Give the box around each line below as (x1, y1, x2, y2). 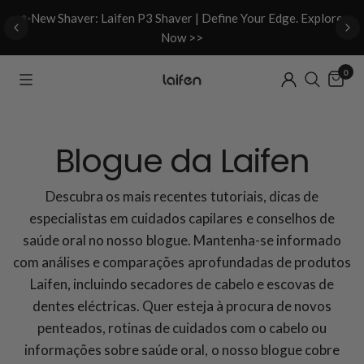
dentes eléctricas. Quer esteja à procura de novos (32, 297, 332, 314)
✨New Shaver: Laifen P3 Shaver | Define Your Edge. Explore (20, 11, 344, 25)
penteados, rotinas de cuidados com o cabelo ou (37, 319, 327, 336)
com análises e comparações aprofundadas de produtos (13, 253, 351, 271)
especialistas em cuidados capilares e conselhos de (29, 210, 335, 227)
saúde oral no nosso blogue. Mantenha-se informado (23, 232, 341, 249)
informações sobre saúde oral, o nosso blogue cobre (24, 341, 340, 358)
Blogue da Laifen (54, 138, 310, 184)
